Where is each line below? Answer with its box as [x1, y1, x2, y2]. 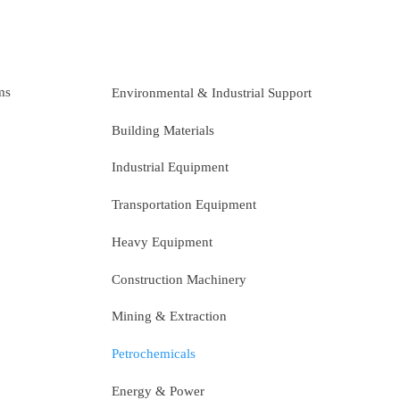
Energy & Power [112, 383, 204, 398]
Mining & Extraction [112, 309, 227, 324]
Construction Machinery [112, 271, 246, 287]
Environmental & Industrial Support [112, 85, 312, 100]
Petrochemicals [112, 346, 196, 362]
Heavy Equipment [112, 234, 212, 249]
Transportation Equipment [112, 197, 256, 212]
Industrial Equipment [112, 160, 229, 175]
